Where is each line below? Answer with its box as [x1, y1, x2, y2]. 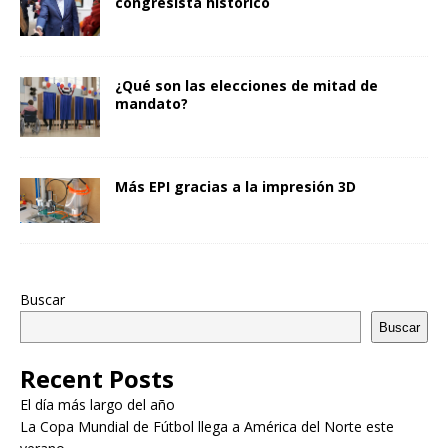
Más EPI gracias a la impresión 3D [115, 177, 356, 197]
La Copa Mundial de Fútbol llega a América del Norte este [20, 417, 394, 437]
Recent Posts [20, 362, 174, 396]
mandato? [115, 93, 188, 113]
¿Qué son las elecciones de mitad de [115, 75, 378, 95]
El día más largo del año [20, 395, 175, 415]
